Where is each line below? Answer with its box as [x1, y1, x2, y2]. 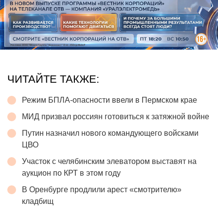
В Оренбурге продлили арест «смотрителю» [22, 185, 182, 194]
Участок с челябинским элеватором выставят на [22, 157, 197, 165]
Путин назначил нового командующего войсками [22, 128, 199, 137]
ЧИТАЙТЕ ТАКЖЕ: [7, 73, 99, 85]
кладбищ [22, 197, 54, 205]
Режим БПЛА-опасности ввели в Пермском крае [22, 95, 197, 104]
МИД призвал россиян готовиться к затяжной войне [22, 112, 209, 121]
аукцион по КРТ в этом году [22, 168, 121, 177]
